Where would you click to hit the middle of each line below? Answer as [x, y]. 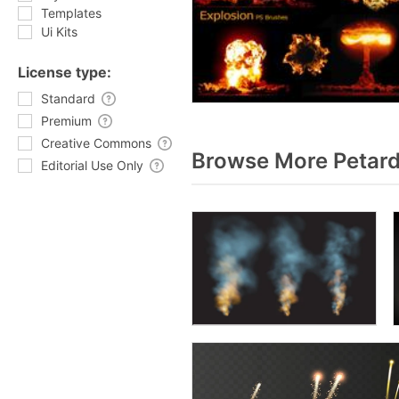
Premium [66, 121]
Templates [71, 13]
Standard [68, 98]
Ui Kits [59, 32]
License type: [65, 72]
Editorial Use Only [92, 165]
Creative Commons [96, 143]
